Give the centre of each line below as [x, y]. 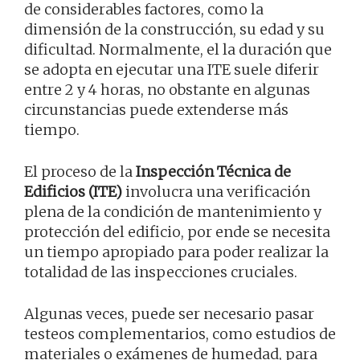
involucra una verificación [216, 192]
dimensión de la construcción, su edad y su [174, 30]
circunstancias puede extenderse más [156, 110]
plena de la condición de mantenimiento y [173, 212]
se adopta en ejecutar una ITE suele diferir [172, 70]
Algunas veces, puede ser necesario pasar [169, 314]
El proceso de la [80, 172]
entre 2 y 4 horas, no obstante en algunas [167, 90]
